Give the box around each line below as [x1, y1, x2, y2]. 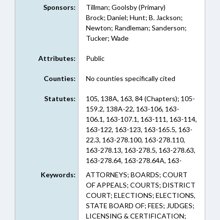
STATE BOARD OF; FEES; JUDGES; [85, 201, 194, 210]
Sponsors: [43, 3, 76, 11]
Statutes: [44, 94, 76, 103]
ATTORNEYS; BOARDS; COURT [85, 170, 188, 179]
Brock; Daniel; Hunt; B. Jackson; [85, 13, 183, 22]
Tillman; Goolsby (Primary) [85, 3, 165, 11]
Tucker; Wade [85, 34, 129, 42]
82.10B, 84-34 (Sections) [85, 166, 161, 175]
